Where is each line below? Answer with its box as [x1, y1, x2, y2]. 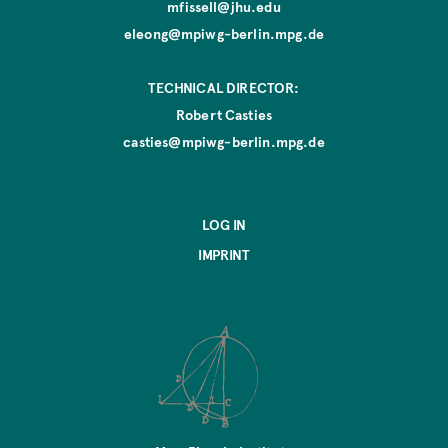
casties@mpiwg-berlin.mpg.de [123, 131, 325, 151]
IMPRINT [198, 244, 250, 264]
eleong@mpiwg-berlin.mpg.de [123, 23, 325, 43]
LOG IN [201, 214, 247, 234]
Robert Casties [175, 104, 273, 124]
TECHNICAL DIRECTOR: [148, 77, 300, 97]
